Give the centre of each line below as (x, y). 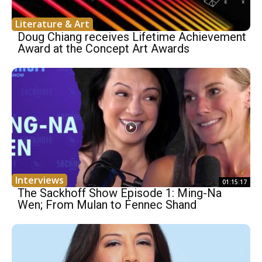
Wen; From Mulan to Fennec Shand (107, 205)
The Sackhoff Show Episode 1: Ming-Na (120, 193)
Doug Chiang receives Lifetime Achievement (132, 37)
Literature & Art (52, 24)
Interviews (39, 180)
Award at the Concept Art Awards (104, 49)
